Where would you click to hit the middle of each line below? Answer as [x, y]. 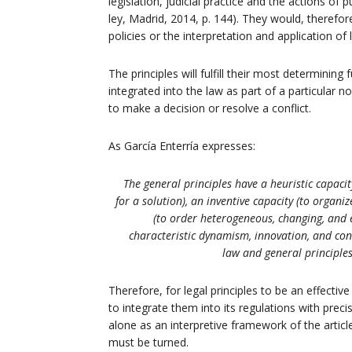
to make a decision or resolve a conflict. [210, 108]
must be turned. [148, 342]
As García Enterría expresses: [182, 145]
